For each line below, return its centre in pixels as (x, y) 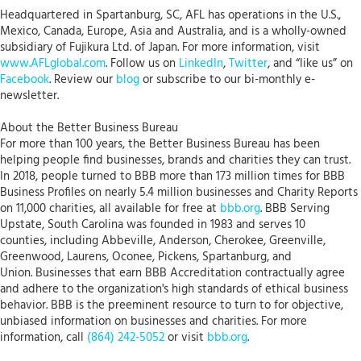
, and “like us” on (312, 64)
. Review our (83, 80)
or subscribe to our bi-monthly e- (227, 80)
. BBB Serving (295, 209)
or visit (186, 338)
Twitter (248, 64)
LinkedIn (201, 64)
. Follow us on (142, 64)
